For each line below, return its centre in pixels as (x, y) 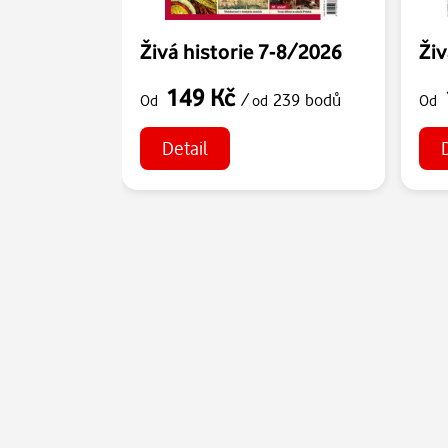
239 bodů (307, 99)
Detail (184, 148)
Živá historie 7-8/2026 (241, 50)
